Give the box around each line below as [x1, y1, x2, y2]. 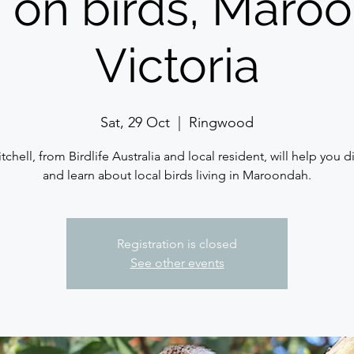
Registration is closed [117, 236, 237, 251]
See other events [130, 255, 224, 270]
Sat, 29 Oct [100, 114, 170, 131]
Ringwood [189, 114, 254, 131]
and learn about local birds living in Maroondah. [43, 168, 311, 183]
